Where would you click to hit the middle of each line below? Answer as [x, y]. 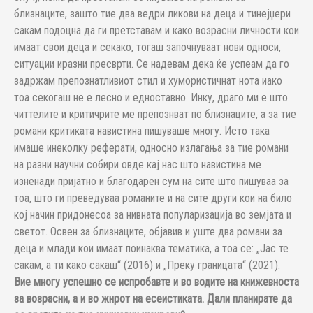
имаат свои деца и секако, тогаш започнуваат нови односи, [147, 47]
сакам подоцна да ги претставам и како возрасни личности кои [156, 30]
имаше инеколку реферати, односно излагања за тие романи [151, 148]
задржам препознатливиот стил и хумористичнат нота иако [148, 81]
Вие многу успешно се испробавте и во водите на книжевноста [156, 282]
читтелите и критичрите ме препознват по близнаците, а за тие [155, 114]
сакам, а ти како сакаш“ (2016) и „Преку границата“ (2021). [148, 265]
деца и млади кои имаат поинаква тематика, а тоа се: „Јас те [151, 248]
